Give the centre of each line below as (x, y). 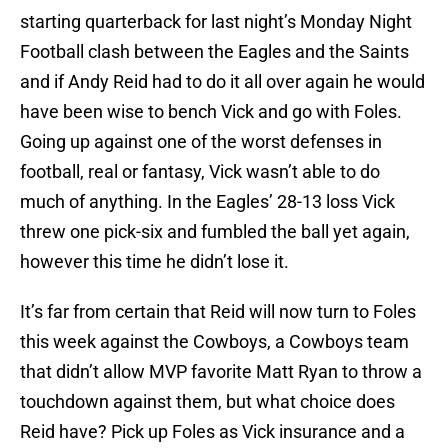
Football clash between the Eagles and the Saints (214, 52)
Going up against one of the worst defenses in (201, 142)
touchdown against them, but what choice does (207, 402)
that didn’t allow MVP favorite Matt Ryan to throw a (221, 372)
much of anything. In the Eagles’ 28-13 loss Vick (207, 202)
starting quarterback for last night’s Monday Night (216, 22)
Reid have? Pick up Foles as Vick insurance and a (212, 432)
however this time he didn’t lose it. (154, 262)
